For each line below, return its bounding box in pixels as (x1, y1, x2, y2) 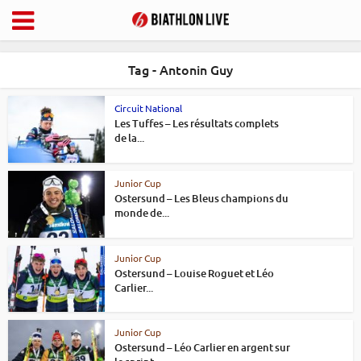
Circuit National (114, 102, 182, 114)
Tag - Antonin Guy (128, 60, 233, 78)
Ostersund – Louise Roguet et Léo (114, 265, 274, 280)
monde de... (114, 205, 169, 220)
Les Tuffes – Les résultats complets (114, 116, 279, 131)
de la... (114, 131, 144, 145)
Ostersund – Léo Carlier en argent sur (114, 340, 290, 355)
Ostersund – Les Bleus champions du (114, 190, 288, 205)
